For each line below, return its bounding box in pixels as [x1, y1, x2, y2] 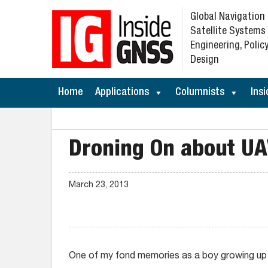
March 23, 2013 [69, 181, 129, 190]
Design [190, 55, 219, 66]
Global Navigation [190, 12, 265, 23]
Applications [95, 87, 149, 98]
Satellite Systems [190, 26, 266, 37]
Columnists [175, 87, 224, 98]
